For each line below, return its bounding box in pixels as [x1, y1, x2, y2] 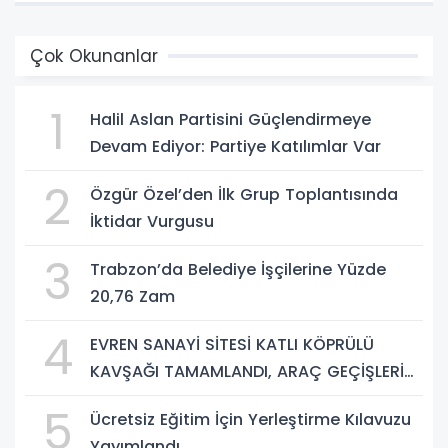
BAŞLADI [90, 386, 154, 410]
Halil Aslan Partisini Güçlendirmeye [90, 107, 371, 131]
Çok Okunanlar [30, 43, 158, 68]
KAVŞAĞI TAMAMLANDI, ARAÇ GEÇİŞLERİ [90, 359, 404, 383]
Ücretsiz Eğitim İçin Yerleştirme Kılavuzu [90, 407, 411, 431]
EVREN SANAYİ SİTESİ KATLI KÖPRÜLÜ [90, 332, 374, 356]
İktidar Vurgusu [90, 209, 214, 233]
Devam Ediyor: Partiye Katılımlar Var [90, 134, 381, 158]
